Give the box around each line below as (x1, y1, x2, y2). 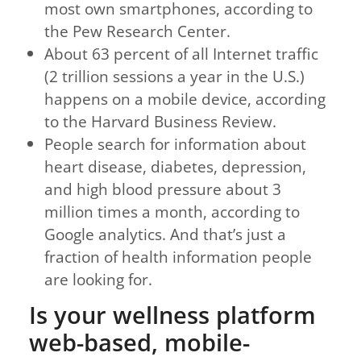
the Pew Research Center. (44, 19, 231, 42)
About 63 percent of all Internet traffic (44, 42, 319, 64)
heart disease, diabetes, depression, (44, 155, 307, 177)
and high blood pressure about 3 (44, 177, 282, 200)
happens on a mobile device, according (44, 87, 326, 110)
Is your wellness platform (29, 298, 316, 330)
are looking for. (44, 268, 153, 290)
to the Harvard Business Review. (44, 110, 277, 132)
